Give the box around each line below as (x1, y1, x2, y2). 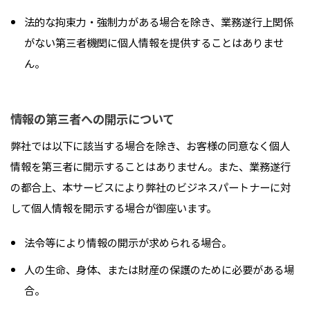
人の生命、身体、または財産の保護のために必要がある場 (24, 262, 294, 277)
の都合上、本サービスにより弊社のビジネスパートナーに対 (10, 179, 291, 195)
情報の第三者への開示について (10, 109, 174, 127)
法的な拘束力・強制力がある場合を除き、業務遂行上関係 (24, 13, 293, 29)
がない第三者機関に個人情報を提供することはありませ (24, 34, 284, 50)
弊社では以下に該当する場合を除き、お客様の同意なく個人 (10, 138, 290, 154)
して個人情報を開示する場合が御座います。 (10, 200, 217, 216)
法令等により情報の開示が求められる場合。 (24, 235, 232, 250)
